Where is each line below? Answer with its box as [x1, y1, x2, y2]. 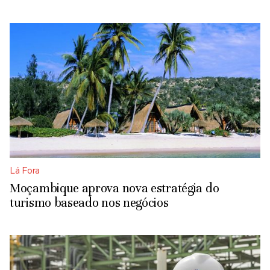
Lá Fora [10, 167, 40, 175]
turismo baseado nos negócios [10, 195, 169, 210]
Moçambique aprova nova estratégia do [10, 180, 219, 196]
